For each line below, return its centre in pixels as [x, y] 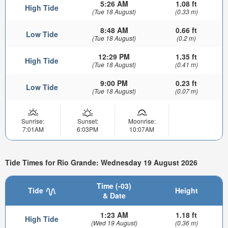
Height [186, 191]
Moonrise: [142, 121]
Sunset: [88, 121]
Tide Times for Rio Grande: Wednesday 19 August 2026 [101, 162]
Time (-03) [114, 186]
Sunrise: [33, 121]
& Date [114, 196]
